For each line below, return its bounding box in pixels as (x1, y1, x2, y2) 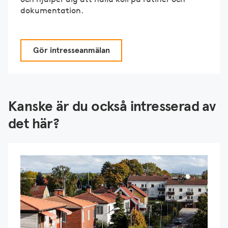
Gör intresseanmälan (33, 46, 110, 54)
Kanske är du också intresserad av (8, 99, 216, 114)
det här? (8, 117, 60, 131)
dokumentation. (20, 6, 83, 16)
